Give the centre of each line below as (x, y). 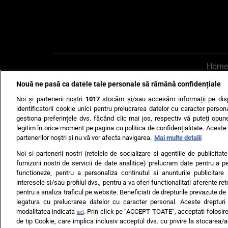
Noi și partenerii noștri (51, 99)
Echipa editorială (153, 181)
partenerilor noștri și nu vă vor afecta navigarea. (84, 137)
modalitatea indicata (47, 212)
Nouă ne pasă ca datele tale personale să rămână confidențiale (119, 84)
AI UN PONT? (107, 98)
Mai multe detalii (178, 137)
